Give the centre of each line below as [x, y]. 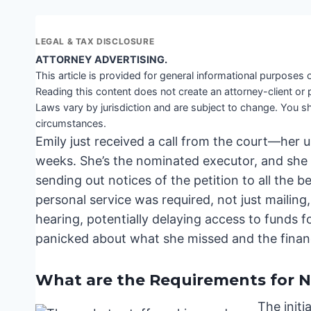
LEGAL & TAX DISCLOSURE [95, 42]
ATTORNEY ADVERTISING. [101, 60]
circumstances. [71, 124]
